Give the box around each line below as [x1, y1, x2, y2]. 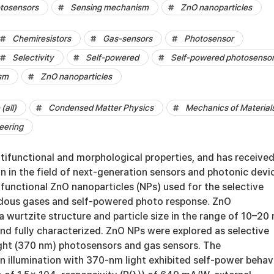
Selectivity [12, 53, 54, 62]
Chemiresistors [12, 34, 71, 43]
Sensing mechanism [70, 2, 149, 12]
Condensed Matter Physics [48, 103, 154, 113]
